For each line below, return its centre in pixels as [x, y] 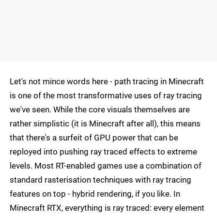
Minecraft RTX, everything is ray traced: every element [107, 208]
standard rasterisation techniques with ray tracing [101, 180]
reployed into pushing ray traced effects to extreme [103, 152]
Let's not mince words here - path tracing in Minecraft [107, 82]
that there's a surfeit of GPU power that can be [94, 138]
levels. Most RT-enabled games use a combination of [106, 166]
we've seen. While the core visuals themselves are [100, 110]
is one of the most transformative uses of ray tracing [106, 96]
